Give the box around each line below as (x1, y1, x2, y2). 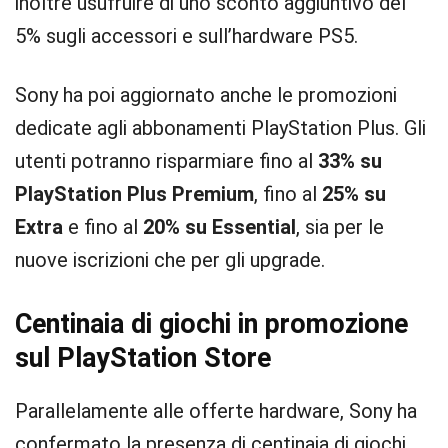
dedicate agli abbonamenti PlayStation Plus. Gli (15, 116, 426, 140)
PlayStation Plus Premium (15, 182, 254, 206)
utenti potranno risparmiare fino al (15, 149, 318, 173)
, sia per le (296, 215, 384, 239)
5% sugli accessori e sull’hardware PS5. (15, 24, 358, 48)
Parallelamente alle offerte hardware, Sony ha (15, 399, 417, 423)
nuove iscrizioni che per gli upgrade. (15, 248, 325, 272)
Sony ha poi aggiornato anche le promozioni (15, 83, 397, 107)
